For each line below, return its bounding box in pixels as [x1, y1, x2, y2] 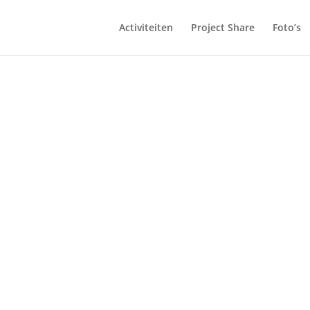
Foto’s [272, 21, 301, 34]
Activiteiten [118, 21, 173, 34]
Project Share [190, 21, 255, 34]
